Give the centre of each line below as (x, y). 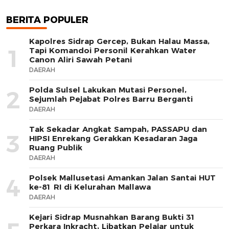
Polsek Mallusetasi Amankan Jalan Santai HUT (122, 177)
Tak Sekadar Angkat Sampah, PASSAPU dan (118, 129)
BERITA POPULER (47, 20)
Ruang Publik (56, 147)
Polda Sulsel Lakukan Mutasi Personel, (108, 89)
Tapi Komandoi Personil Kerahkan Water (113, 50)
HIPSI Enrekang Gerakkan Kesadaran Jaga (113, 138)
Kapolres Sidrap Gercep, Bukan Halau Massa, (119, 41)
